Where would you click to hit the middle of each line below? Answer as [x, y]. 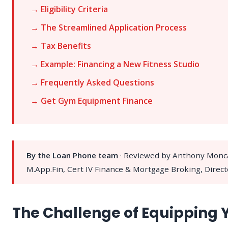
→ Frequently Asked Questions [92, 83]
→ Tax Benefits [61, 46]
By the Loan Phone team [72, 155]
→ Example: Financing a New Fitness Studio [115, 64]
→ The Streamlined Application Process [109, 28]
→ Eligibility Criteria [69, 9]
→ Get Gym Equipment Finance [92, 101]
